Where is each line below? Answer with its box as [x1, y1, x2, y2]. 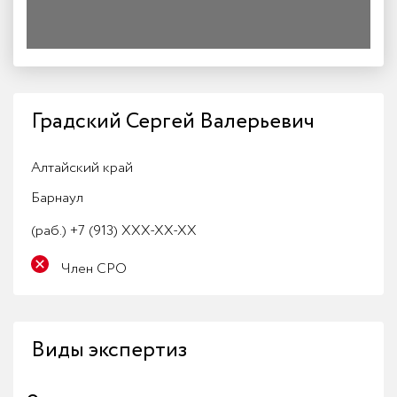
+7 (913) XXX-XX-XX [66, 221, 197, 241]
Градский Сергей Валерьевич [31, 106, 315, 137]
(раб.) [31, 221, 66, 241]
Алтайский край [31, 158, 133, 178]
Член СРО [61, 259, 127, 279]
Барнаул [31, 188, 83, 208]
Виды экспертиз [31, 335, 187, 366]
